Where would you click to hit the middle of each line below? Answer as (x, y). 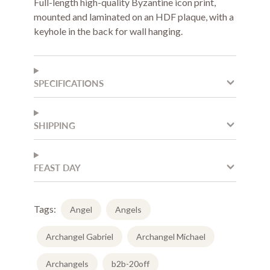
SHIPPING (55, 126)
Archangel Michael (171, 237)
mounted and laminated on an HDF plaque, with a (134, 17)
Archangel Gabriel (80, 237)
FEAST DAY (57, 168)
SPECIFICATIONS (69, 83)
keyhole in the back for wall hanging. (108, 31)
